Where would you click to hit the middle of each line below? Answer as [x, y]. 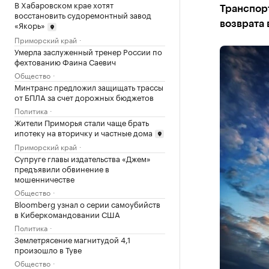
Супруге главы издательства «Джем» [83, 158]
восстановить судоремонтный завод [83, 14]
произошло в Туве [48, 249]
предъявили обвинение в [62, 168]
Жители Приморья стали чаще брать [82, 122]
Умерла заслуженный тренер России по [88, 51]
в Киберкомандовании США [67, 214]
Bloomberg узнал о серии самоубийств [87, 204]
